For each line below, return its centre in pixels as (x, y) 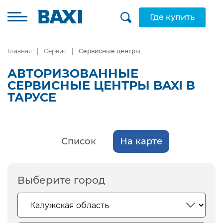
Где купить (172, 17)
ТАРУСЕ (32, 97)
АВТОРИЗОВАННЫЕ (73, 73)
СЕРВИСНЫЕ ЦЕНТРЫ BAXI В (101, 85)
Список (78, 141)
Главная (20, 51)
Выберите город (61, 180)
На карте (141, 141)
